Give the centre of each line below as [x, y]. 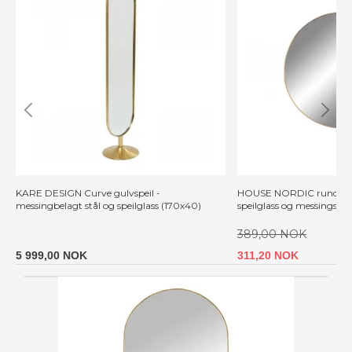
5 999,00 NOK [51, 255]
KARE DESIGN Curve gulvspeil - [88, 192]
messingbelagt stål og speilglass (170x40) [108, 205]
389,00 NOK [272, 234]
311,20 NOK [268, 255]
